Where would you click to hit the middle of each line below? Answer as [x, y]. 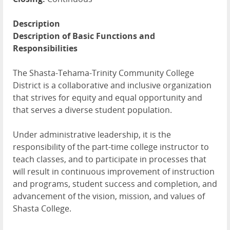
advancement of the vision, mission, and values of [109, 196]
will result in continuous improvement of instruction [114, 171]
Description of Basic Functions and [84, 36]
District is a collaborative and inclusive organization [112, 85]
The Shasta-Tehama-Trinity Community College [103, 73]
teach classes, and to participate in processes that [110, 159]
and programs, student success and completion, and [115, 184]
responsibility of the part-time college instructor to [111, 147]
